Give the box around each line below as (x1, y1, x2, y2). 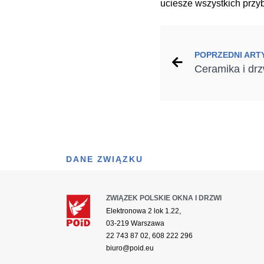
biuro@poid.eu (105, 243, 154, 252)
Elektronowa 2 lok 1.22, (105, 206, 181, 215)
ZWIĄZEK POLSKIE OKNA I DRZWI (105, 193, 222, 202)
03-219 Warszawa (105, 219, 164, 227)
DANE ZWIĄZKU (66, 154, 143, 164)
